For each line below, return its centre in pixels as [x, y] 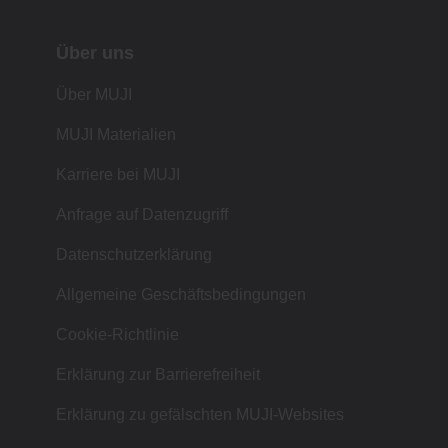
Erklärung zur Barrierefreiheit [158, 374]
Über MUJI [94, 94]
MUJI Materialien [116, 134]
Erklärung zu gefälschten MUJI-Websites [200, 414]
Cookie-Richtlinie [117, 334]
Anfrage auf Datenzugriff [142, 214]
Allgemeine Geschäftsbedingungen [181, 294]
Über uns [95, 52]
